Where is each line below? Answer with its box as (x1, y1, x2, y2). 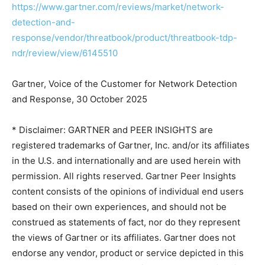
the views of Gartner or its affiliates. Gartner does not (12, 232, 235, 243)
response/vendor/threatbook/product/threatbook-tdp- (12, 32, 237, 43)
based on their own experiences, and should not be (12, 201, 227, 212)
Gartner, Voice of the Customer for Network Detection (12, 78, 237, 89)
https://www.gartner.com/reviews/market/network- (12, 1, 224, 12)
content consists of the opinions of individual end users (12, 186, 244, 197)
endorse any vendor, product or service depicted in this (12, 247, 244, 258)
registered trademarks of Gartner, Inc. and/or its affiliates (12, 140, 250, 151)
